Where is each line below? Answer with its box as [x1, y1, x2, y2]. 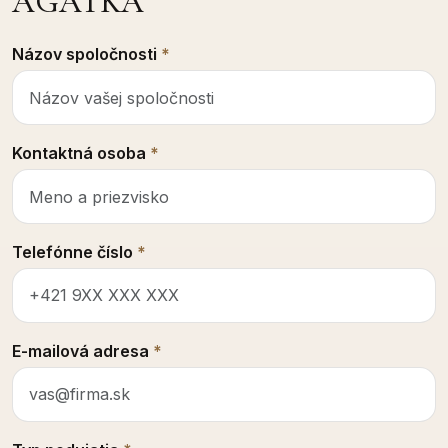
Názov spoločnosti [12, 44, 161, 65]
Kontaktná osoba [12, 143, 150, 164]
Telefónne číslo [12, 241, 137, 262]
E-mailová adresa [12, 340, 153, 361]
